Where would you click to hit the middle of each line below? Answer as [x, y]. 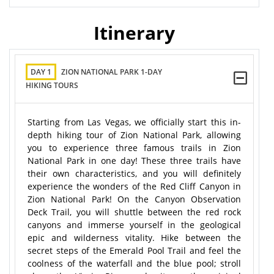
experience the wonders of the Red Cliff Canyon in [134, 186]
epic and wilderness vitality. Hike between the [134, 238]
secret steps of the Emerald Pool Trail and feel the [134, 250]
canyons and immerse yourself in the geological [134, 225]
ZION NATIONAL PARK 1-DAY [112, 72]
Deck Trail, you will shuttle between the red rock [134, 212]
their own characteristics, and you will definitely [134, 173]
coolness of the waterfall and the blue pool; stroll [134, 263]
